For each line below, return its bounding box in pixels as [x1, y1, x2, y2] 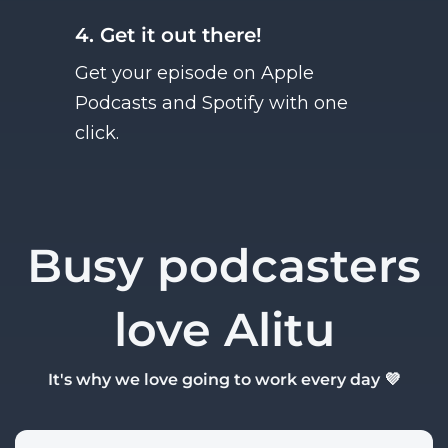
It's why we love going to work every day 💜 [48, 369, 400, 389]
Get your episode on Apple [75, 61, 314, 84]
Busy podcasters [27, 236, 421, 294]
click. [75, 121, 119, 144]
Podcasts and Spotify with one [75, 91, 348, 114]
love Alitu [113, 300, 335, 358]
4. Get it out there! [75, 22, 262, 47]
